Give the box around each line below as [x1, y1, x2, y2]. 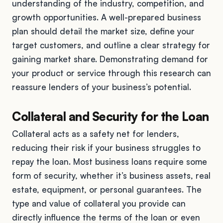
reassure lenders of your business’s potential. [12, 81, 191, 92]
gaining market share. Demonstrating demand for [12, 53, 208, 64]
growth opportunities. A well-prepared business [12, 11, 201, 22]
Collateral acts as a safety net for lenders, [12, 128, 179, 139]
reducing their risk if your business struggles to [12, 142, 201, 153]
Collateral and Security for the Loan [12, 109, 209, 124]
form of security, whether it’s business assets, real [12, 170, 211, 181]
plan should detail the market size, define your [12, 25, 195, 36]
